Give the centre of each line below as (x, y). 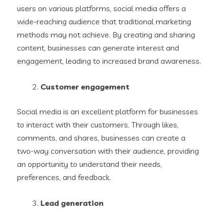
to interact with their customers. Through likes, (98, 125)
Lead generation (72, 203)
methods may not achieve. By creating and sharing (106, 35)
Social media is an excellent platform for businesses (108, 112)
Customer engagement (85, 87)
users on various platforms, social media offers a (101, 9)
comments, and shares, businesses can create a (101, 138)
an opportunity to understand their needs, (90, 164)
